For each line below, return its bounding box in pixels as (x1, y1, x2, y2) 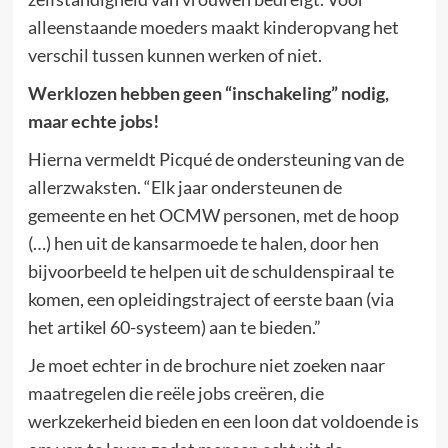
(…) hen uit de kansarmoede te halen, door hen (27, 231, 379, 254)
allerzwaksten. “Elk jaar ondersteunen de (27, 175, 342, 198)
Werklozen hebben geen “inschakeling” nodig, (27, 81, 389, 104)
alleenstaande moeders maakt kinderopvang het (27, 15, 399, 38)
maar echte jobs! (27, 109, 159, 132)
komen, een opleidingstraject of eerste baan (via (27, 287, 394, 310)
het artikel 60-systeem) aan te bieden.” (27, 315, 321, 338)
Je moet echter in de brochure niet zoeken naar (27, 353, 385, 376)
